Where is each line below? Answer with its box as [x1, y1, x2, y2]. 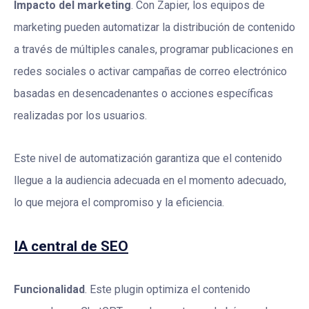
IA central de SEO [14, 238, 128, 255]
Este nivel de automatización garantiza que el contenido [14, 152, 282, 166]
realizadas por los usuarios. [14, 109, 147, 123]
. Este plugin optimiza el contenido [85, 283, 250, 297]
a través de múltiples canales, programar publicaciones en [14, 43, 293, 57]
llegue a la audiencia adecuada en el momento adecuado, [14, 174, 286, 188]
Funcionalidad [14, 283, 85, 297]
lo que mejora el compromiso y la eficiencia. [14, 196, 224, 210]
